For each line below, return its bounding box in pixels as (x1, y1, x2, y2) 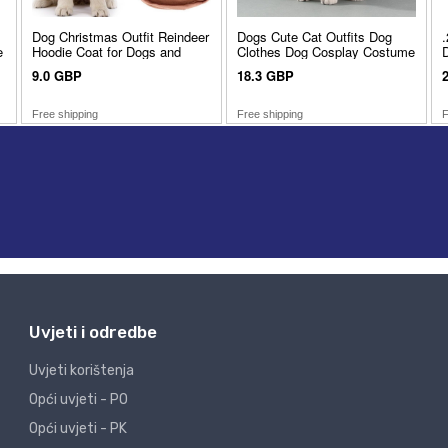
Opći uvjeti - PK (29, 420, 127, 437)
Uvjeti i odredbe (29, 322, 157, 342)
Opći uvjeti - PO (29, 391, 128, 408)
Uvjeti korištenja (29, 362, 134, 379)
